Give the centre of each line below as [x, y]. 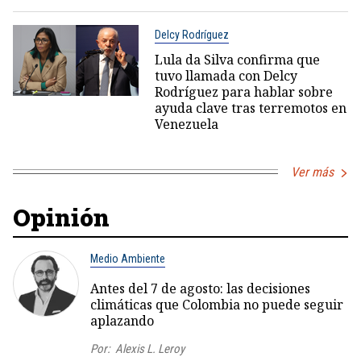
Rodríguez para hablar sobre [243, 91]
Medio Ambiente [128, 258]
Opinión [61, 217]
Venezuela [186, 124]
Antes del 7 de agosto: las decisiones [200, 288]
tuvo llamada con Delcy [226, 75]
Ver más [312, 172]
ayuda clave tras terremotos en [250, 108]
